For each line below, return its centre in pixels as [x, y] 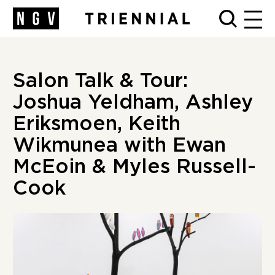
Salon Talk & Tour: [101, 81]
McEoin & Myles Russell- [135, 167]
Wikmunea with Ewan [120, 145]
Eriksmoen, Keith [97, 124]
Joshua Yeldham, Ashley [133, 102]
